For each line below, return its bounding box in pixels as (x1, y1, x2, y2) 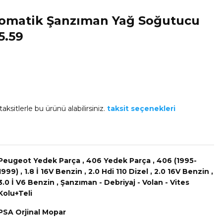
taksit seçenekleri (107, 104, 175, 113)
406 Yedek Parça (86, 156, 151, 165)
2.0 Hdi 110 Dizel (88, 167, 148, 176)
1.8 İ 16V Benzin (24, 167, 82, 176)
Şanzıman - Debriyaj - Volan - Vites (60, 178, 189, 187)
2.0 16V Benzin (154, 167, 209, 176)
